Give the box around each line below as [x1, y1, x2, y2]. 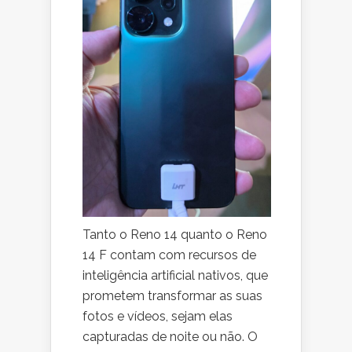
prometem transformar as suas [82, 288, 262, 303]
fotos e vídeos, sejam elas [82, 308, 233, 324]
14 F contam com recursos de [82, 247, 256, 262]
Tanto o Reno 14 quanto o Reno [82, 226, 267, 242]
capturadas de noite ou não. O [82, 328, 258, 344]
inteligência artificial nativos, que [82, 267, 268, 283]
